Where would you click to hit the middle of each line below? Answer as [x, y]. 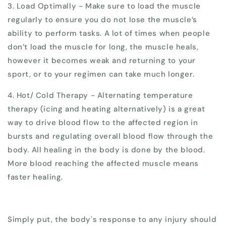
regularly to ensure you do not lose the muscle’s [102, 20]
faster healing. [35, 177]
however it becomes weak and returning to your [102, 61]
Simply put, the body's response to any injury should [112, 220]
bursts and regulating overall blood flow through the [110, 136]
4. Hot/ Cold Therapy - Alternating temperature [100, 96]
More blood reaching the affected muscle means [103, 164]
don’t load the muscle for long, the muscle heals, [103, 47]
